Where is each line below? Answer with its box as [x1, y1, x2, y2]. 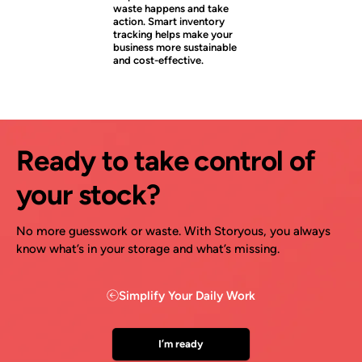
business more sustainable [112, 41, 237, 54]
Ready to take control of [16, 144, 316, 179]
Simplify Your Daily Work [119, 288, 255, 303]
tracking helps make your [112, 28, 233, 41]
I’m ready [158, 337, 204, 350]
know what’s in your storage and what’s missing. [16, 241, 280, 256]
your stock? [16, 178, 161, 213]
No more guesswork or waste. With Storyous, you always [16, 223, 330, 238]
